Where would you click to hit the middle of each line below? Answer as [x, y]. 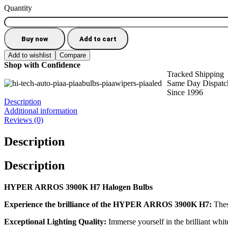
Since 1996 [185, 92]
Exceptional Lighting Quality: [55, 221]
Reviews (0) [24, 120]
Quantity [18, 8]
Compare [73, 55]
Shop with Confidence [42, 65]
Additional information [41, 111]
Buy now [35, 39]
